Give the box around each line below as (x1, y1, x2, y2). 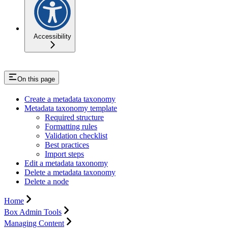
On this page (17, 75, 55, 83)
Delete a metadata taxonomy (24, 167, 116, 177)
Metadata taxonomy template (24, 103, 117, 112)
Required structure (45, 112, 104, 122)
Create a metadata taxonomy (24, 94, 116, 103)
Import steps (45, 149, 84, 158)
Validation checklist (45, 131, 107, 140)
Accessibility (34, 32, 71, 40)
